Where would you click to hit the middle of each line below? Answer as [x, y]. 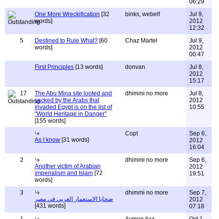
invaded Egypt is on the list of [73, 107]
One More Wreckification [67, 14]
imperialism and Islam [64, 173]
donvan [135, 67]
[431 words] [56, 206]
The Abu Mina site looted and [73, 93]
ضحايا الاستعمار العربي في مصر [74, 199]
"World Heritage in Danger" [71, 114]
